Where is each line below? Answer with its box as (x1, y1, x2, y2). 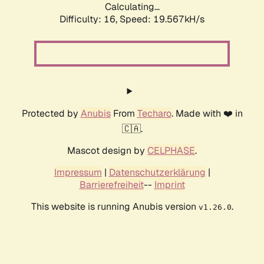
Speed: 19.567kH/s (120, 13, 204, 26)
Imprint (154, 179, 185, 192)
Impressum (54, 166, 102, 179)
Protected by (21, 107, 81, 120)
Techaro (137, 107, 171, 120)
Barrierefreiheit (79, 179, 144, 192)
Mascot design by (67, 144, 147, 157)
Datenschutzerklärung (108, 166, 206, 179)
